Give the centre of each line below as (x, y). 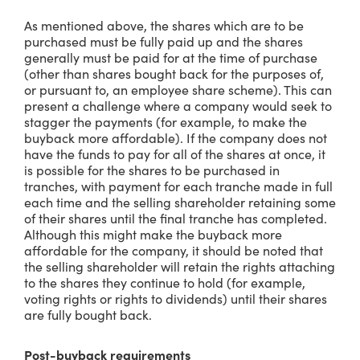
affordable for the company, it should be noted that (174, 250)
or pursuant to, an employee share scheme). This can (178, 89)
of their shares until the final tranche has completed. (176, 218)
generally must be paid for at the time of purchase (171, 57)
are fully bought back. (90, 314)
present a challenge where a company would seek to (178, 105)
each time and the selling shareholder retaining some (180, 202)
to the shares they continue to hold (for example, (165, 282)
